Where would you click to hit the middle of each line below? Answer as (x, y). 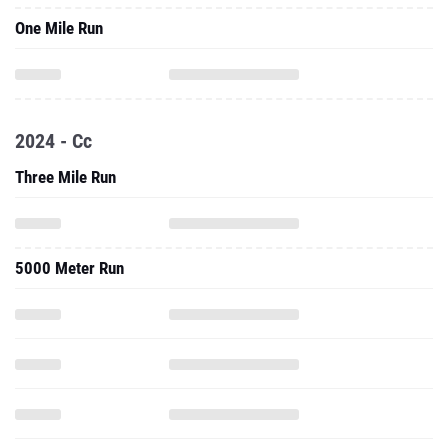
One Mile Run (59, 28)
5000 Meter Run (69, 268)
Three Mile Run (65, 177)
